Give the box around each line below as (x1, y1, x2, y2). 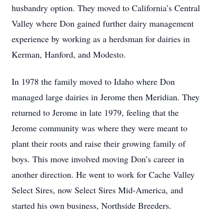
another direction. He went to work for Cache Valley (12, 169, 195, 180)
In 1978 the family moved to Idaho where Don (12, 76, 175, 87)
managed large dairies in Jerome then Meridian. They (12, 91, 200, 103)
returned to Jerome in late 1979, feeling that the (12, 107, 179, 118)
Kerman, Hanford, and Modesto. (12, 48, 126, 60)
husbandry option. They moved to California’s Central (12, 2, 200, 14)
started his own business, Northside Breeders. (12, 200, 171, 211)
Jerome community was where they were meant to (12, 122, 187, 134)
